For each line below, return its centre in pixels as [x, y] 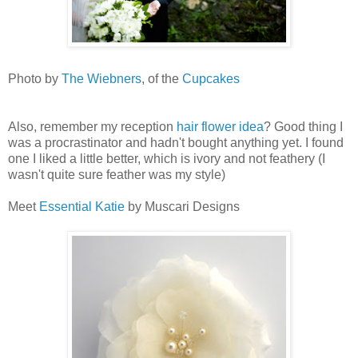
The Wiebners [101, 79]
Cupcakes [211, 79]
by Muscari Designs [182, 207]
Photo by [35, 79]
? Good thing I [303, 127]
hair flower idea [220, 127]
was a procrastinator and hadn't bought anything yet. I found [176, 143]
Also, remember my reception [92, 127]
